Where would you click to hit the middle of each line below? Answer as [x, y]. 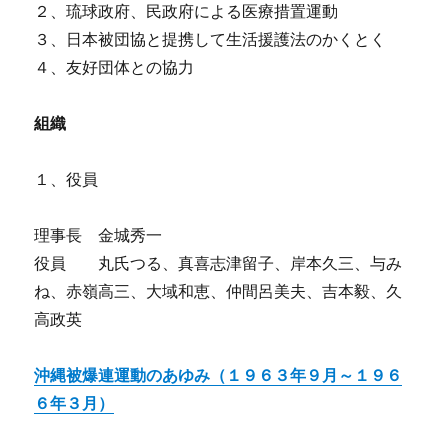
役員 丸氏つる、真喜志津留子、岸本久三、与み [218, 263]
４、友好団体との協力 [114, 67]
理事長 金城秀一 [98, 235]
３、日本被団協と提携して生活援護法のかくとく [210, 39]
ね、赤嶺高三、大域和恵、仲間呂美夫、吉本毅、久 [218, 291]
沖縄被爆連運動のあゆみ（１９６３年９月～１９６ [218, 375]
